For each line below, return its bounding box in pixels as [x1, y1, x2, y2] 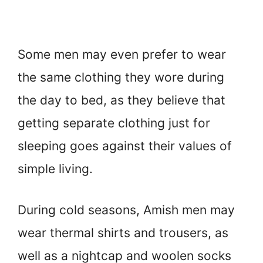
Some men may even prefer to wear [18, 46, 226, 62]
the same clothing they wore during [18, 69, 224, 85]
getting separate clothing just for [18, 115, 210, 130]
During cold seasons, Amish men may [18, 203, 235, 218]
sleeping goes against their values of [18, 138, 232, 153]
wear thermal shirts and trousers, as [18, 225, 228, 241]
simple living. [18, 161, 93, 176]
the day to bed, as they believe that [18, 92, 225, 107]
